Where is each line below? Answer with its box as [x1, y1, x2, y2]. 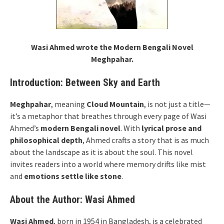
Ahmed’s [10, 123, 40, 133]
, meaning [51, 99, 86, 109]
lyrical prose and [141, 123, 201, 133]
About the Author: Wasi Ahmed [10, 193, 135, 205]
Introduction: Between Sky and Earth [10, 76, 160, 88]
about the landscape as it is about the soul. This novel [10, 147, 193, 157]
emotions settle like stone [24, 171, 121, 181]
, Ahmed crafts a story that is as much [82, 135, 209, 145]
